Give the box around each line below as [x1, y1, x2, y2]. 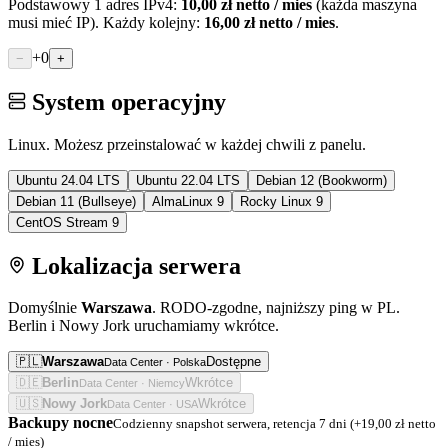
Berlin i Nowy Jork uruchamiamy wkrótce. [8, 317, 279, 335]
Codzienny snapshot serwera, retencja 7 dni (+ [113, 416, 361, 432]
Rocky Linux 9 [240, 193, 323, 209]
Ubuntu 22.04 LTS [136, 172, 240, 188]
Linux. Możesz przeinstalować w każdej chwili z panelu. [8, 135, 366, 153]
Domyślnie [8, 299, 81, 317]
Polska [173, 356, 206, 369]
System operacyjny [26, 88, 226, 115]
